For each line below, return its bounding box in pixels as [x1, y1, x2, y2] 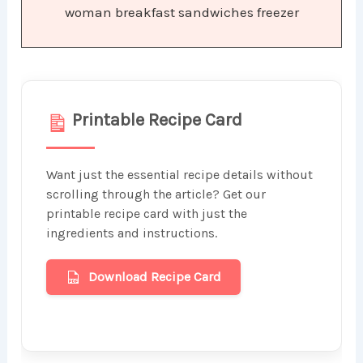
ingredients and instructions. [46, 225, 218, 241]
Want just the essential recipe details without [46, 167, 314, 183]
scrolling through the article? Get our [46, 186, 267, 203]
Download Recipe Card [88, 269, 222, 285]
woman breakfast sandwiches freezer [64, 4, 299, 21]
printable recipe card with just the [46, 206, 248, 222]
